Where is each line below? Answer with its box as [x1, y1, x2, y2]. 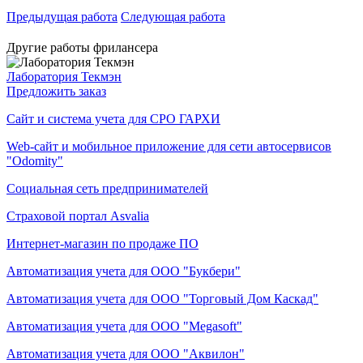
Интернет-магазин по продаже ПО [6, 236, 199, 250]
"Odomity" [6, 153, 63, 168]
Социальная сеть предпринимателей [6, 181, 208, 195]
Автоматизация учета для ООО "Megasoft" [6, 318, 242, 333]
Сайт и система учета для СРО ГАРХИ [6, 111, 220, 126]
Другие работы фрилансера [6, 40, 158, 54]
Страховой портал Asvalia [6, 208, 149, 223]
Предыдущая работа [6, 9, 117, 23]
